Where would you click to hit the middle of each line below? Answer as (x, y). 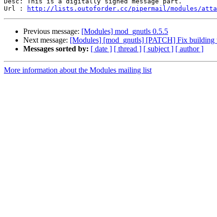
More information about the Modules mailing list (78, 70)
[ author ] (189, 49)
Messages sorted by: (56, 49)
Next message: (46, 40)
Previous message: (52, 31)
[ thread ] (128, 49)
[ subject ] (158, 49)
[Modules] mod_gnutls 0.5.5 (125, 31)
